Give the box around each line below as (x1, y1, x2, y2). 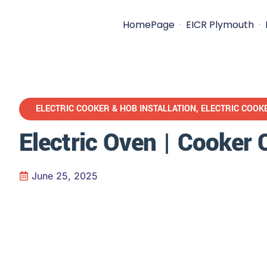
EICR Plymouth (185, 17, 254, 32)
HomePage (122, 17, 175, 32)
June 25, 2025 (32, 169, 98, 182)
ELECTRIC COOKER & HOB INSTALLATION (36, 102, 196, 115)
